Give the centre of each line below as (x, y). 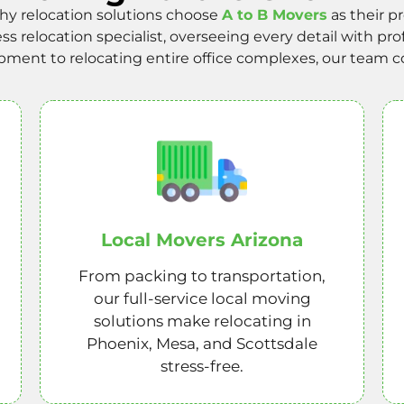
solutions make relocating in (202, 321)
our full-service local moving (202, 299)
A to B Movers (274, 14)
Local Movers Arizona (202, 240)
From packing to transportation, (202, 276)
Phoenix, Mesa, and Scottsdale (202, 344)
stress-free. (202, 367)
